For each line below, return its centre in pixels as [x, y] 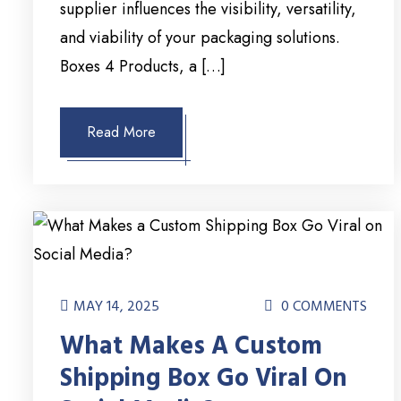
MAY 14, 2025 [116, 307]
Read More [121, 132]
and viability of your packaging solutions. [200, 38]
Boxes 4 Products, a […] [143, 67]
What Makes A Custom [191, 347]
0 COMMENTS [323, 307]
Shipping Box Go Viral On [204, 379]
